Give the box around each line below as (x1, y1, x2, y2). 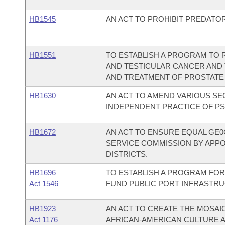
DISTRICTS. (105, 150, 148, 158)
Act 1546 (29, 179, 58, 188)
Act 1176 (29, 215, 58, 224)
